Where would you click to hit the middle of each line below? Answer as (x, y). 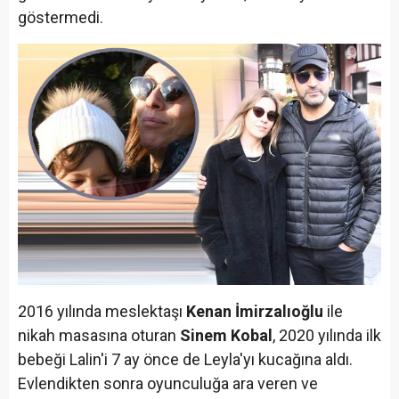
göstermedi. (61, 18)
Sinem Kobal (226, 336)
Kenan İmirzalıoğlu (255, 312)
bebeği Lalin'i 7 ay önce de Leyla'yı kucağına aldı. (185, 360)
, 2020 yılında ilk (327, 336)
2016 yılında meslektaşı (102, 312)
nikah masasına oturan (99, 336)
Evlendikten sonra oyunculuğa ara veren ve (168, 384)
